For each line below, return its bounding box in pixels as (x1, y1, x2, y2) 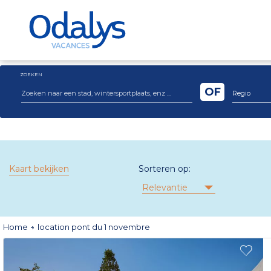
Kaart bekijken (9, 163, 69, 174)
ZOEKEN (20, 71, 42, 77)
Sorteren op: (139, 163, 191, 174)
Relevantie (142, 182, 188, 194)
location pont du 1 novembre (38, 222, 150, 232)
